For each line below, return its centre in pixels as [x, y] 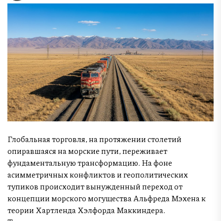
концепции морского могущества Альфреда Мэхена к [107, 198]
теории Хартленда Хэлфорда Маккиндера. [86, 210]
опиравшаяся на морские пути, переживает [87, 150]
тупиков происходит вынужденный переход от [95, 186]
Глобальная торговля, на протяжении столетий [94, 139]
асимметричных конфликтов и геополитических [98, 174]
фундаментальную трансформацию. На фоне [90, 162]
